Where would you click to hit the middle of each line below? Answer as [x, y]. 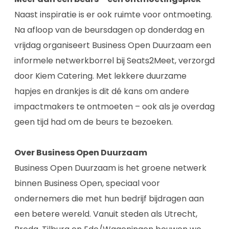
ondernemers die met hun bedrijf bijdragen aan [109, 198]
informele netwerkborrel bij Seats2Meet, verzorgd [114, 60]
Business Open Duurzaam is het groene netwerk [110, 168]
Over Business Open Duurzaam [81, 152]
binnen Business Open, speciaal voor [87, 183]
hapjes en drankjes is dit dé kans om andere [102, 91]
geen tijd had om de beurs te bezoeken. [94, 122]
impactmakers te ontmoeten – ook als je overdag [114, 106]
